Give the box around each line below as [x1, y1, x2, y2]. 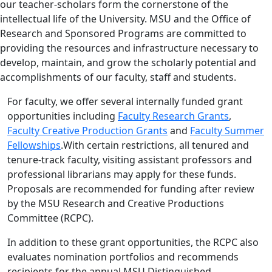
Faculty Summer [190, 124, 264, 138]
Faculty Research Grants [118, 109, 229, 123]
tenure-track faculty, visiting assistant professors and [7, 153, 252, 167]
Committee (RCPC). [7, 211, 93, 225]
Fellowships [7, 138, 61, 152]
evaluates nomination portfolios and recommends [7, 250, 239, 264]
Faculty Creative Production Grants [7, 124, 168, 138]
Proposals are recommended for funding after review [7, 182, 254, 196]
